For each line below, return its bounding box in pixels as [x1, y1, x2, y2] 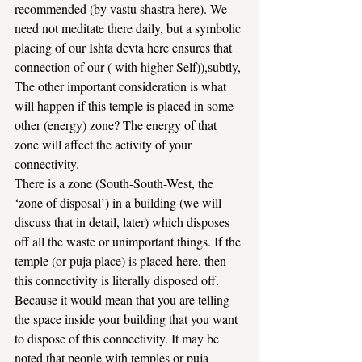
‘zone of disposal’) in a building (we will [15, 194, 225, 211]
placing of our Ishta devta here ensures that [15, 39, 235, 56]
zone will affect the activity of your [15, 136, 195, 153]
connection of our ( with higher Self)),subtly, [15, 58, 241, 75]
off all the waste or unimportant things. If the [15, 233, 244, 250]
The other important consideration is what [15, 78, 229, 95]
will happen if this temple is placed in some [15, 97, 237, 114]
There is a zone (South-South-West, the [15, 175, 217, 192]
